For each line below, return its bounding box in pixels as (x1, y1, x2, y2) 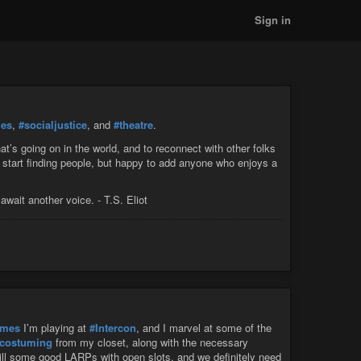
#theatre (114, 117, 153, 133)
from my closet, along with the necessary (52, 334, 248, 350)
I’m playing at (20, 319, 89, 335)
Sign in (255, 12, 291, 27)
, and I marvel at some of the (136, 319, 272, 335)
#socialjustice (19, 117, 87, 133)
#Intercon (89, 319, 136, 335)
